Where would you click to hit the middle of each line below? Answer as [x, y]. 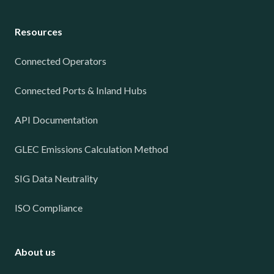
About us [35, 252]
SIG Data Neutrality [56, 178]
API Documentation [56, 120]
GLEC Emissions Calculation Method [91, 149]
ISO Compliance [49, 208]
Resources [39, 31]
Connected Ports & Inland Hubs [81, 90]
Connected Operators [61, 61]
